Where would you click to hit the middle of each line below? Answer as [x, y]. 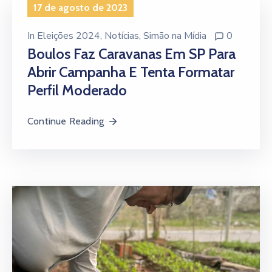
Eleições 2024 [69, 36]
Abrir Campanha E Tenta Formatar [131, 72]
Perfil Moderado [77, 90]
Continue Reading [66, 121]
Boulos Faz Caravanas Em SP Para [131, 53]
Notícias [122, 36]
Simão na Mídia [175, 36]
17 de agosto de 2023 [80, 7]
